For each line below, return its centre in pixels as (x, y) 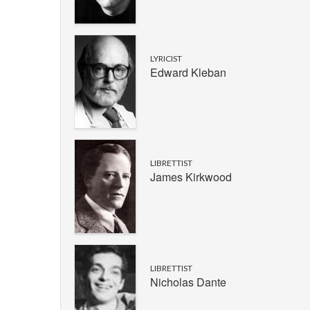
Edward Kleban (188, 72)
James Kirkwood (191, 177)
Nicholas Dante (188, 282)
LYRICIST (166, 58)
